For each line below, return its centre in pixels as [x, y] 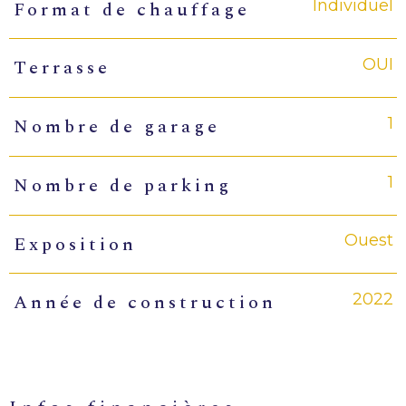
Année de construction [145, 303]
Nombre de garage [116, 127]
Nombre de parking [122, 185]
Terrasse [62, 68]
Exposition [75, 244]
